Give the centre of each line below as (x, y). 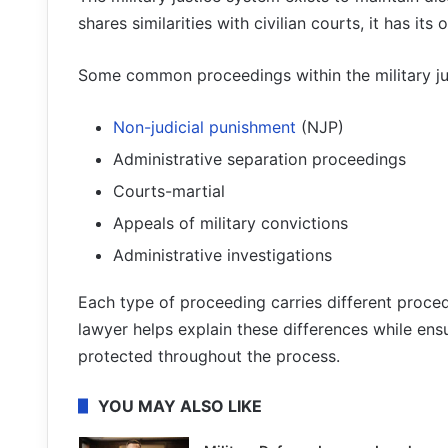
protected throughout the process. (209, 356)
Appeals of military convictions (230, 223)
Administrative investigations (222, 255)
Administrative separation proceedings (259, 159)
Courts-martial (169, 191)
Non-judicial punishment (204, 127)
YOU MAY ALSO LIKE (180, 406)
